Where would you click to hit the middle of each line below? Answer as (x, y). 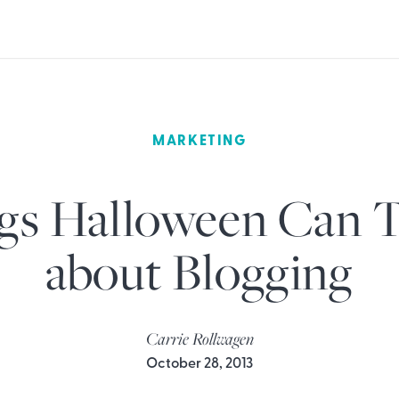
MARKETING (199, 141)
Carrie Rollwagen (199, 338)
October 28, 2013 (199, 364)
